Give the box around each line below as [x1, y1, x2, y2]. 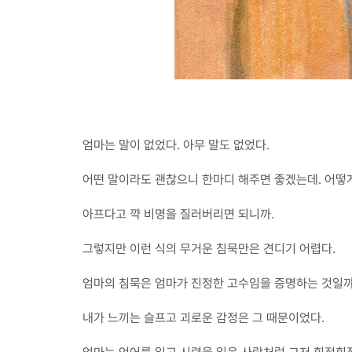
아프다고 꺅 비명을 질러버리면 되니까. [82, 207, 274, 222]
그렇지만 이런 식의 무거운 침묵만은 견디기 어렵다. [82, 241, 335, 256]
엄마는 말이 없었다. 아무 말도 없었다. [82, 137, 269, 152]
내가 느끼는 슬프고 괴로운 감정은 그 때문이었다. [82, 310, 324, 325]
